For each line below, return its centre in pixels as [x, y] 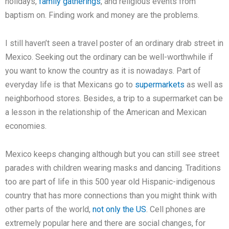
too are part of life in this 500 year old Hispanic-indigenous [110, 182]
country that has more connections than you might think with [111, 196]
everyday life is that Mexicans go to [70, 85]
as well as [204, 85]
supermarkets [160, 85]
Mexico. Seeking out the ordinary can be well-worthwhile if [109, 57]
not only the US [119, 210]
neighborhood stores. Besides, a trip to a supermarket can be [114, 99]
